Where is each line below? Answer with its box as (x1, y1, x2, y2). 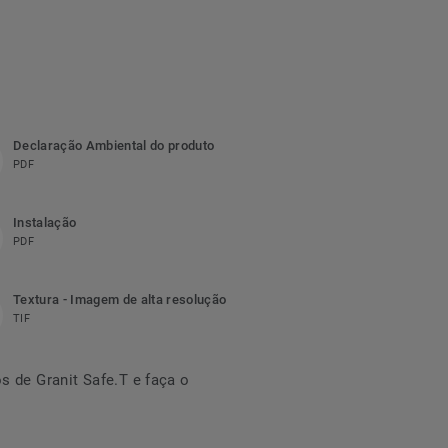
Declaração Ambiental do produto (12, 137, 215, 153)
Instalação (12, 214, 77, 230)
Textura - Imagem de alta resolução (12, 291, 227, 307)
